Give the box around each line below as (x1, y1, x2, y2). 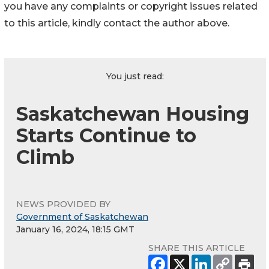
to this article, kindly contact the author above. (4, 17, 229, 29)
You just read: (106, 70, 164, 82)
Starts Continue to (16, 123, 196, 147)
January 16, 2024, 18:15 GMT (16, 223, 134, 235)
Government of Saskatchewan (16, 211, 148, 222)
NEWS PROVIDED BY (16, 198, 110, 210)
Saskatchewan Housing (16, 101, 249, 125)
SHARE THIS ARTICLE (148, 242, 245, 253)
